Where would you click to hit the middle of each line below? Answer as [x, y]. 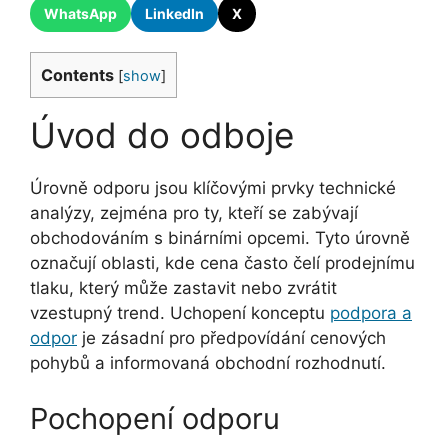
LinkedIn [174, 14]
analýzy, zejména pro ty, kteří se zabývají [194, 213]
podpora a [371, 313]
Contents [77, 75]
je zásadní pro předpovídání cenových [231, 338]
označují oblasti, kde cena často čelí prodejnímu [222, 263]
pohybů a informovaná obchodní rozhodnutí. [208, 363]
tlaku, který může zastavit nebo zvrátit [183, 288]
